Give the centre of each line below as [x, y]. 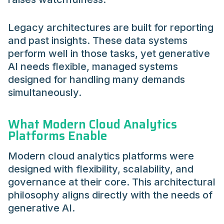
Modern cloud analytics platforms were [101, 156]
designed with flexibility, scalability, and [101, 169]
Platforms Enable [57, 136]
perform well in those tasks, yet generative [109, 54]
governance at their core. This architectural [112, 182]
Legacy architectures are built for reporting [111, 28]
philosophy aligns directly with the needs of [110, 195]
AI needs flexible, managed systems [93, 67]
